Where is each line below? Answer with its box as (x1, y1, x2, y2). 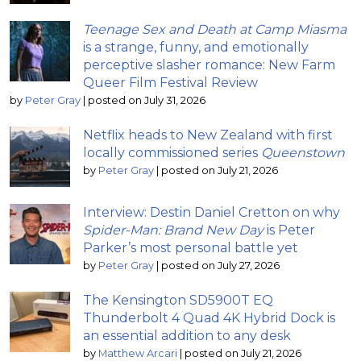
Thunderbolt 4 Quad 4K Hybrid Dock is (83, 310, 335, 326)
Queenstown (261, 145, 345, 161)
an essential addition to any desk (83, 328, 291, 344)
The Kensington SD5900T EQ (83, 293, 273, 309)
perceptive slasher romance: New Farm (83, 57, 335, 73)
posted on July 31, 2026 (88, 94, 205, 107)
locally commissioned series (83, 145, 261, 161)
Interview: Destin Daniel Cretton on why (83, 205, 340, 221)
